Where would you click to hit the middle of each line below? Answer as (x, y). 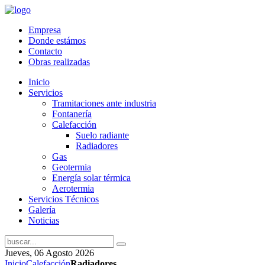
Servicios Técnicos (64, 199)
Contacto (45, 51)
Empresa (45, 30)
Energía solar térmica (91, 178)
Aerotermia (73, 188)
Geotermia (72, 167)
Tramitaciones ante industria (104, 103)
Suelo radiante (102, 135)
